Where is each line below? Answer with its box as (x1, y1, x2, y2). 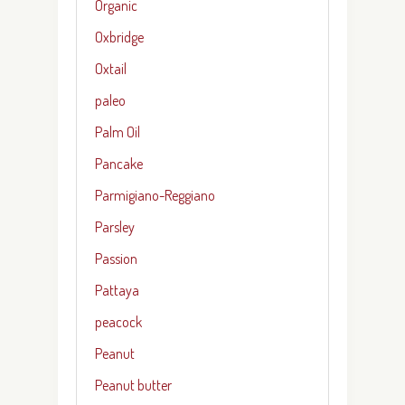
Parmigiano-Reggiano (95, 185, 215, 204)
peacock (95, 312, 142, 331)
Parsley (95, 217, 135, 236)
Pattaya (95, 280, 139, 299)
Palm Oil (95, 122, 140, 141)
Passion (95, 249, 137, 268)
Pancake (95, 154, 143, 173)
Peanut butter (95, 375, 172, 394)
